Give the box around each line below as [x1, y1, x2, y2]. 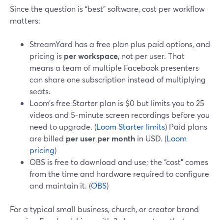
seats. [29, 86, 51, 96]
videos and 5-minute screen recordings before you [29, 110, 210, 120]
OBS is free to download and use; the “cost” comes [29, 157, 208, 167]
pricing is [29, 51, 64, 61]
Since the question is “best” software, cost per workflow [10, 3, 205, 14]
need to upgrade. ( [29, 121, 96, 132]
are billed [29, 133, 66, 143]
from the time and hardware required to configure [29, 168, 209, 179]
